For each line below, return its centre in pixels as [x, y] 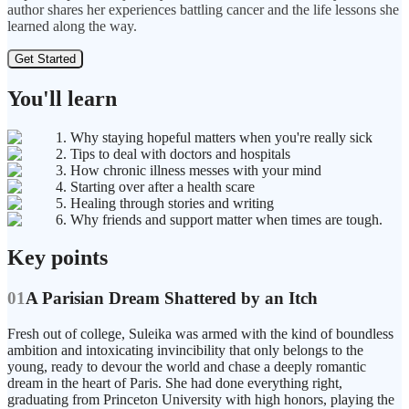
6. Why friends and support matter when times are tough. [219, 219]
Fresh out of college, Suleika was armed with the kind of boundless [200, 334]
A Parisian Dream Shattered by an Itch [172, 299]
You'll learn [62, 98]
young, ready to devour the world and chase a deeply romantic [187, 367]
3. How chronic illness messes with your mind [189, 170]
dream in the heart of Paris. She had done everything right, [175, 383]
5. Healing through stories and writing [165, 203]
